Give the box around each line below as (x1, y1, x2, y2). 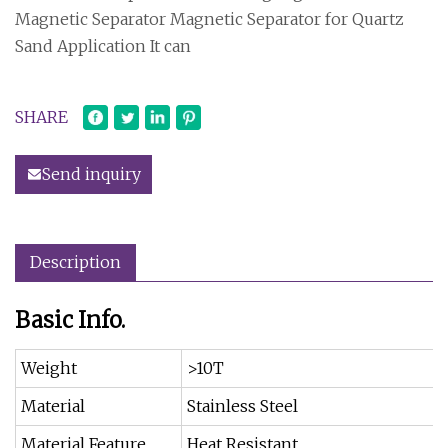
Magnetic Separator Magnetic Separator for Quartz (15, 8, 404, 29)
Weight (21, 357, 77, 378)
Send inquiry (42, 163, 141, 184)
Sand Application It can (15, 35, 191, 56)
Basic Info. (15, 305, 125, 334)
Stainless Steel (187, 395, 298, 416)
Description (30, 251, 121, 272)
